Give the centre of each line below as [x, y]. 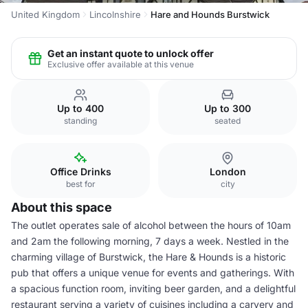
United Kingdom [45, 14]
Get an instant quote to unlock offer [131, 53]
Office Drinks [80, 172]
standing [80, 121]
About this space [62, 207]
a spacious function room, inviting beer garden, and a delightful [153, 288]
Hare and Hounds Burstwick [210, 14]
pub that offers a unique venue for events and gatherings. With [153, 273]
